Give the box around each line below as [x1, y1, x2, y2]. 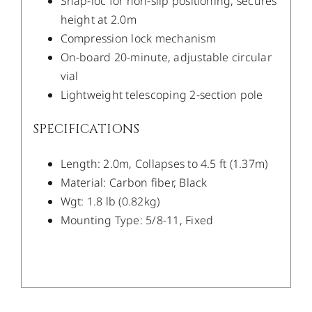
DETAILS [146, 226, 187, 240]
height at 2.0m [60, 12, 136, 28]
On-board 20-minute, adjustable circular [60, 49, 272, 65]
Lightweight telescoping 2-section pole [60, 87, 263, 103]
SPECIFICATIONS [32, 120, 139, 139]
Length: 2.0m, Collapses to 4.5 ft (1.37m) [60, 156, 268, 172]
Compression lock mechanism [60, 31, 216, 47]
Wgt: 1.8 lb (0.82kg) [60, 194, 160, 210]
